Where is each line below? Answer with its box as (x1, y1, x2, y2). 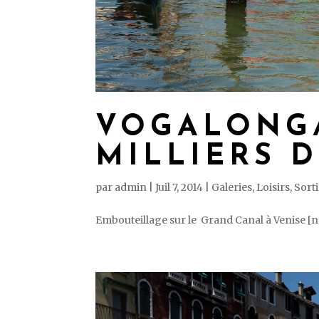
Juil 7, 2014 (155, 180, 204, 194)
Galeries (211, 180, 253, 194)
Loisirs (256, 180, 291, 194)
